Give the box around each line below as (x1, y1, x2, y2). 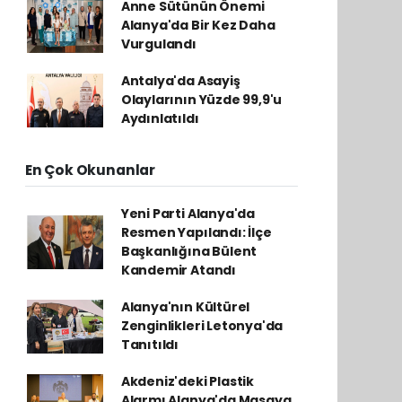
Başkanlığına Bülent (120, 242, 258, 260)
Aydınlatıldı (120, 109, 199, 127)
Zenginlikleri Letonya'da (120, 317, 284, 335)
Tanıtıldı (120, 336, 179, 354)
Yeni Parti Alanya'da (120, 205, 255, 223)
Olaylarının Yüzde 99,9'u (120, 91, 283, 109)
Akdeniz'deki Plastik (120, 372, 254, 390)
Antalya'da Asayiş (120, 72, 240, 90)
